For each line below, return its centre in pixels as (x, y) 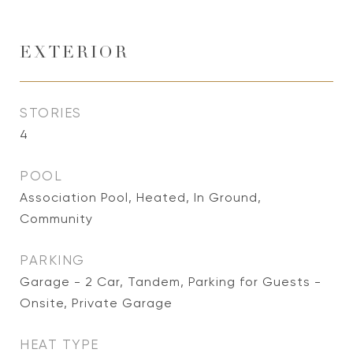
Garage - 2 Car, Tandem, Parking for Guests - (171, 282)
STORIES (51, 113)
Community (56, 219)
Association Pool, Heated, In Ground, (141, 197)
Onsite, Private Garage (96, 303)
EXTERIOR (74, 54)
